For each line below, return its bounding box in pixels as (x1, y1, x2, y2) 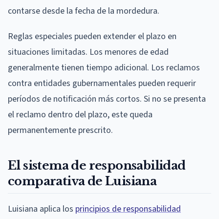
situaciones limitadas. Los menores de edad (8, 45, 169, 58)
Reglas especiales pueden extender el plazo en (8, 30, 176, 43)
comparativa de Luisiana (8, 174, 157, 188)
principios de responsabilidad (75, 202, 181, 215)
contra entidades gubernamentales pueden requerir (8, 77, 196, 89)
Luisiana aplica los (8, 202, 75, 215)
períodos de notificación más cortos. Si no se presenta (8, 92, 206, 105)
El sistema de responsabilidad (8, 158, 186, 173)
